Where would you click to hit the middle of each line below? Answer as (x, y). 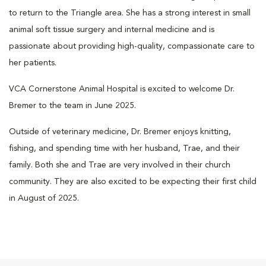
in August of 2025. (44, 198)
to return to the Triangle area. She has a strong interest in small (130, 13)
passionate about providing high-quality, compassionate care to (132, 46)
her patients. (33, 63)
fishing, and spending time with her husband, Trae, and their (124, 148)
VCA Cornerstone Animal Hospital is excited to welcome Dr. (122, 89)
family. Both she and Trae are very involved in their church (120, 165)
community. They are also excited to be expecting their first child (133, 181)
